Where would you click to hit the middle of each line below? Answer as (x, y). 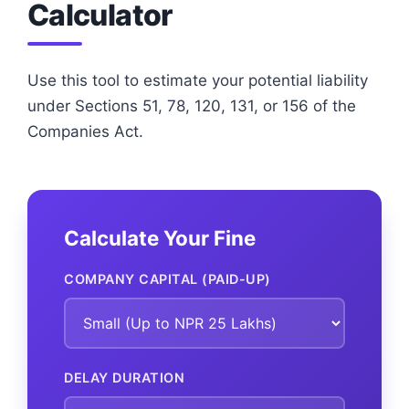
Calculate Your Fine (160, 237)
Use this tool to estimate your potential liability (198, 80)
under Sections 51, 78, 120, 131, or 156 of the (192, 105)
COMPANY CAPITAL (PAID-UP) (168, 278)
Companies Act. (85, 131)
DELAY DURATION (124, 377)
